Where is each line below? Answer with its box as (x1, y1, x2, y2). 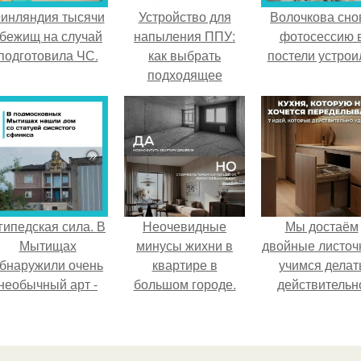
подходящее (147, 65, 222, 84)
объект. (26, 294, 69, 313)
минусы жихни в (136, 236, 233, 255)
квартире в (151, 255, 218, 274)
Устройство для (138, 7, 231, 26)
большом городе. (133, 275, 236, 293)
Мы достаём (284, 217, 359, 235)
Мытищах (19, 236, 77, 255)
